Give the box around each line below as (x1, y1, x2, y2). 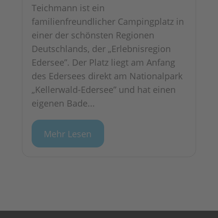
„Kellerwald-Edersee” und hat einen (31, 84, 176, 96)
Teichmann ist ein (31, 2, 105, 14)
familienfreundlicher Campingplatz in (31, 16, 184, 28)
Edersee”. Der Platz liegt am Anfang (31, 56, 175, 69)
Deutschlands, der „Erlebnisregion (31, 43, 171, 55)
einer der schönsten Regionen (31, 29, 154, 41)
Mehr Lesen (44, 127, 92, 140)
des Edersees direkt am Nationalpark (31, 70, 182, 82)
